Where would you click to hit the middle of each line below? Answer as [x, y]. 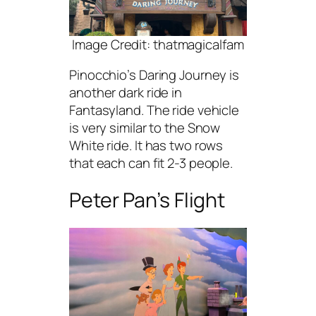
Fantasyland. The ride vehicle [154, 110]
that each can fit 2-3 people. [151, 163]
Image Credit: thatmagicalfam [158, 44]
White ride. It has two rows [146, 146]
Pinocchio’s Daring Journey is [154, 75]
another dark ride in [126, 93]
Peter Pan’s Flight [147, 200]
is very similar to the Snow [145, 128]
